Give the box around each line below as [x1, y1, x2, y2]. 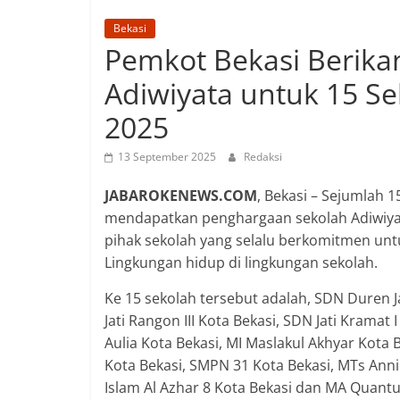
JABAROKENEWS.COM [104, 186, 257, 206]
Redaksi [244, 149, 282, 165]
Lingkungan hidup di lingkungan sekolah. [104, 253, 378, 273]
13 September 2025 [118, 149, 216, 165]
